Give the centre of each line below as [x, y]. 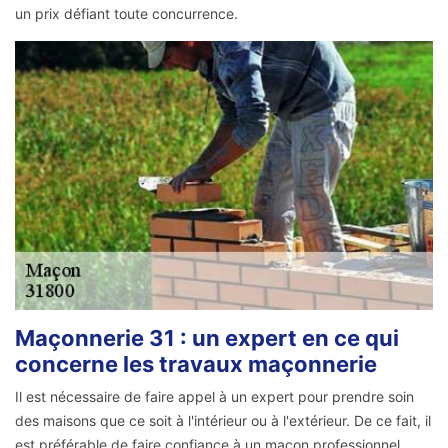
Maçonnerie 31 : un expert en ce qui [207, 337]
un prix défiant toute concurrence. [126, 14]
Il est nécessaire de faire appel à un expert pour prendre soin [214, 396]
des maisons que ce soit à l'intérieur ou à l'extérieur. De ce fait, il [223, 420]
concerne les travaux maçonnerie [196, 363]
